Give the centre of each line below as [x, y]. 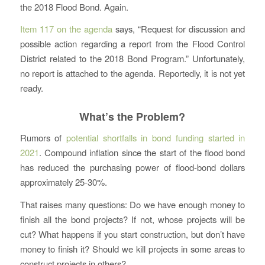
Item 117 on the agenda [66, 29]
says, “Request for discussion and [179, 29]
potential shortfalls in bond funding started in [156, 138]
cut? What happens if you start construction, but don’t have [132, 234]
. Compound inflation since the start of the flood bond [142, 153]
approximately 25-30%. [63, 182]
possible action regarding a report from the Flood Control [132, 44]
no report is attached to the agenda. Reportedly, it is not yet [132, 73]
